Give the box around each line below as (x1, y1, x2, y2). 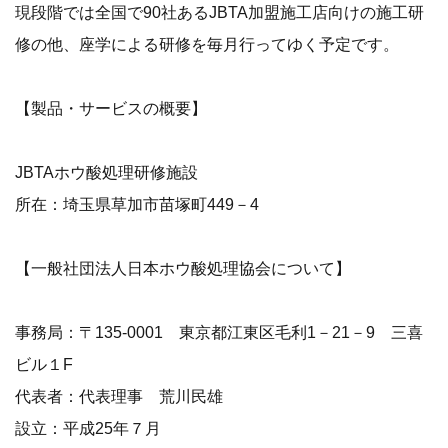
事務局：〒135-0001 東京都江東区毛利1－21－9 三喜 (15, 322, 423, 341)
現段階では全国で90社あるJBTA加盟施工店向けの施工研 (15, 2, 424, 21)
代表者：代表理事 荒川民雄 (15, 386, 223, 405)
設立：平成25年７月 (15, 418, 161, 437)
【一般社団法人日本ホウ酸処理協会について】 (15, 258, 351, 277)
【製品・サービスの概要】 (15, 98, 207, 117)
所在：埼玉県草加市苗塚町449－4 (15, 194, 259, 213)
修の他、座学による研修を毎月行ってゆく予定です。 (15, 34, 399, 53)
